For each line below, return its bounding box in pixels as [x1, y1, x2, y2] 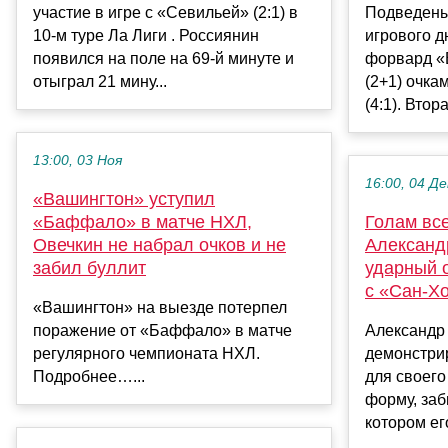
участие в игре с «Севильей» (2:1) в [33, 3, 298, 21]
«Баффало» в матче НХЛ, [33, 211, 252, 232]
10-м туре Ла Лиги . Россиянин [33, 26, 259, 44]
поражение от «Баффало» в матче [33, 321, 292, 339]
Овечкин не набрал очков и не [33, 234, 286, 255]
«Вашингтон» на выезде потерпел [33, 298, 287, 316]
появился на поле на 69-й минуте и [33, 49, 294, 67]
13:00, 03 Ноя [33, 152, 122, 168]
